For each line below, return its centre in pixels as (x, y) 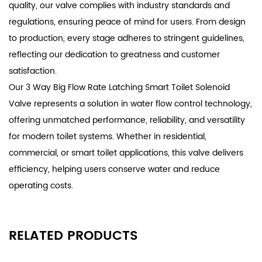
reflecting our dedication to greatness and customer (114, 54)
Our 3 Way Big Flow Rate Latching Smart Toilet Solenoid (119, 87)
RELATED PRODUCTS (73, 236)
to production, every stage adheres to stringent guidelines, (127, 38)
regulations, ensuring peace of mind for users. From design (127, 22)
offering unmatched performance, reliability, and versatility (127, 120)
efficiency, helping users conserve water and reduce (114, 169)
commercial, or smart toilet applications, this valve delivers (126, 153)
